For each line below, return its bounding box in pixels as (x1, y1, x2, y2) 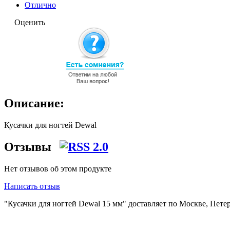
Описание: (4, 97, 64, 110)
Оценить (14, 18, 45, 27)
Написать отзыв (4, 182, 60, 191)
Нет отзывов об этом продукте (4, 164, 111, 174)
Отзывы (4, 140, 54, 154)
